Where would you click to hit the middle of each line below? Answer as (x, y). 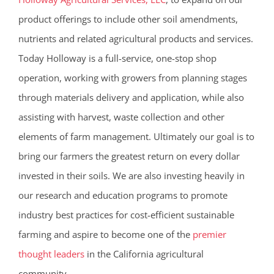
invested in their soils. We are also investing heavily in (131, 176)
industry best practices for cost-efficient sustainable (126, 215)
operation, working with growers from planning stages (132, 78)
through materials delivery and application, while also (131, 98)
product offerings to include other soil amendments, (128, 19)
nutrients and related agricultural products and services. (135, 39)
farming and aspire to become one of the (105, 235)
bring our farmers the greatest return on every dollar (129, 156)
